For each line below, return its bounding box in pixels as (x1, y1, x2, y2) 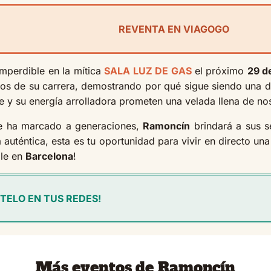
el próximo (191, 64, 247, 77)
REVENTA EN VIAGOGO (119, 22, 229, 35)
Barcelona (25, 149, 73, 162)
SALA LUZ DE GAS (104, 64, 192, 77)
